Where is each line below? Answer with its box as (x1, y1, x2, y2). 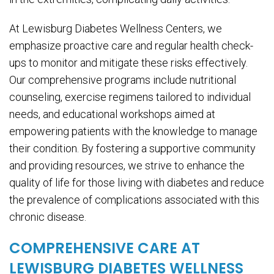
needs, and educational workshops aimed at (9, 108, 215, 121)
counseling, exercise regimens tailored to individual (9, 91, 251, 104)
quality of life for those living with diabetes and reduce (9, 176, 264, 190)
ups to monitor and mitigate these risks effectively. (9, 56, 248, 70)
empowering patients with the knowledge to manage (9, 125, 257, 138)
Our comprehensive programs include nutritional (9, 73, 236, 87)
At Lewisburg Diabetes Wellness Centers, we (9, 22, 222, 35)
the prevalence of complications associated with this (9, 193, 259, 207)
